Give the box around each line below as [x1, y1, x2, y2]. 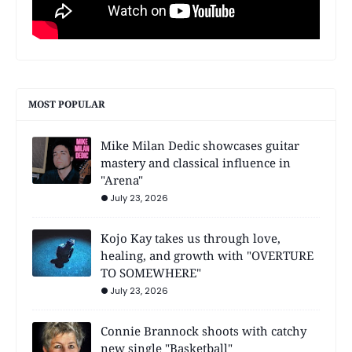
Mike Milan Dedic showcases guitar [101, 137, 299, 154]
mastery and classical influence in [101, 155, 291, 171]
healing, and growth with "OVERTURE [101, 247, 313, 264]
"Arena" [101, 172, 143, 189]
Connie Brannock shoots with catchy [101, 323, 306, 339]
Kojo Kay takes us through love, [101, 230, 280, 247]
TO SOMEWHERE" [101, 265, 201, 281]
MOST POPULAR [28, 97, 104, 112]
